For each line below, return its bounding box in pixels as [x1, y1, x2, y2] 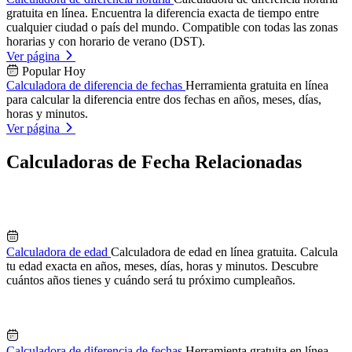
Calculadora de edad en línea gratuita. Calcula [111, 245, 338, 259]
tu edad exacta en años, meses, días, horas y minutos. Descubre [6, 259, 318, 273]
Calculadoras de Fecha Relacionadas [6, 152, 302, 173]
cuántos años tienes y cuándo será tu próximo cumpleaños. [6, 273, 295, 288]
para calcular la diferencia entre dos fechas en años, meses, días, [6, 93, 321, 107]
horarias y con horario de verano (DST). [6, 35, 205, 49]
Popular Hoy [22, 64, 86, 79]
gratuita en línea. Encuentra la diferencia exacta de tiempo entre [6, 6, 319, 20]
